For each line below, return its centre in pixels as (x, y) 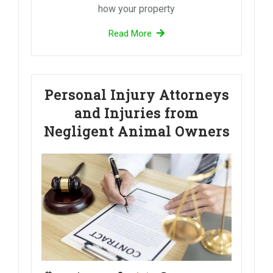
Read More (130, 34)
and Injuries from (136, 113)
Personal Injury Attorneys (136, 95)
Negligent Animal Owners (136, 132)
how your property (136, 9)
